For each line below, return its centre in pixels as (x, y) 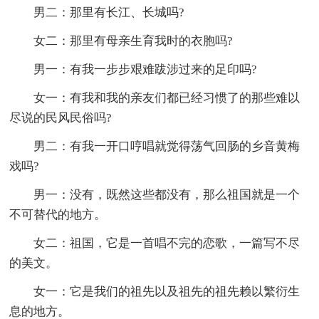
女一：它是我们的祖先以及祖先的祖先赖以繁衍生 (167, 291)
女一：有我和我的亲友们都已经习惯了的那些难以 (167, 98)
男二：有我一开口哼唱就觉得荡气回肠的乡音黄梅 (167, 146)
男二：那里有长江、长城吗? (109, 12)
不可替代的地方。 (58, 214)
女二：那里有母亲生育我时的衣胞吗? (134, 41)
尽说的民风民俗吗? (61, 117)
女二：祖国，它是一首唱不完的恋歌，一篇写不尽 (167, 243)
